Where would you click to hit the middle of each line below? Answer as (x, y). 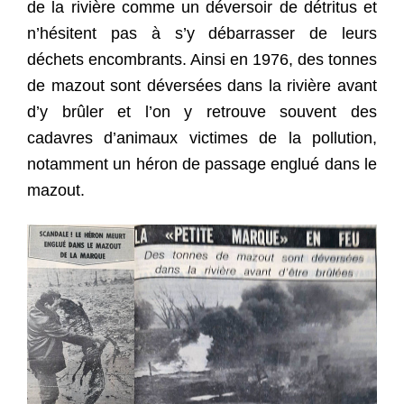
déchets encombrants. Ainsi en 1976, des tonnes (202, 60)
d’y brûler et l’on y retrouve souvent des (202, 112)
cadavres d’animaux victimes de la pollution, (202, 138)
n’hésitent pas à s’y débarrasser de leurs (202, 34)
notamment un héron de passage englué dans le (202, 165)
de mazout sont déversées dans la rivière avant (202, 86)
